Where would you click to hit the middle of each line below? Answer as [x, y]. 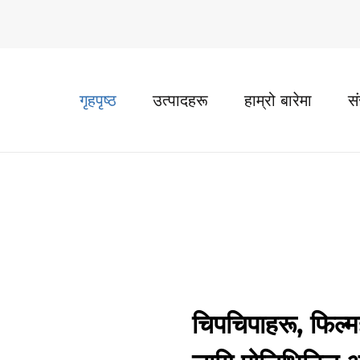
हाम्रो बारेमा [278, 100]
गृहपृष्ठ [98, 100]
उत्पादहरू [180, 100]
